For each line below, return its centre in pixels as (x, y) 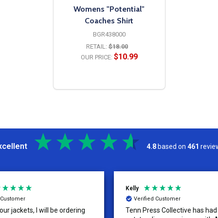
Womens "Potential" (109, 9)
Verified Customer (157, 199)
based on (173, 146)
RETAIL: (97, 46)
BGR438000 (109, 34)
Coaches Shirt (109, 20)
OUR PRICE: (96, 57)
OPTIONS (109, 85)
